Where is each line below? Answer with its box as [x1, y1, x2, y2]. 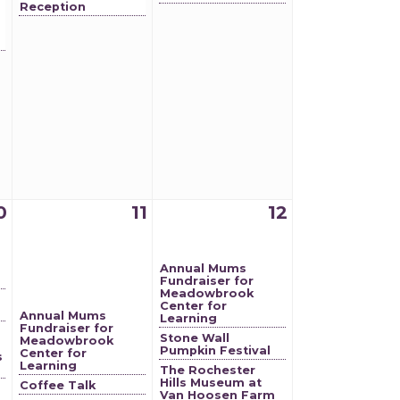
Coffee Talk [20, 379, 96, 392]
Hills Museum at [160, 376, 262, 389]
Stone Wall [160, 331, 229, 345]
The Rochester [160, 363, 255, 377]
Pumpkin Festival [160, 344, 271, 357]
